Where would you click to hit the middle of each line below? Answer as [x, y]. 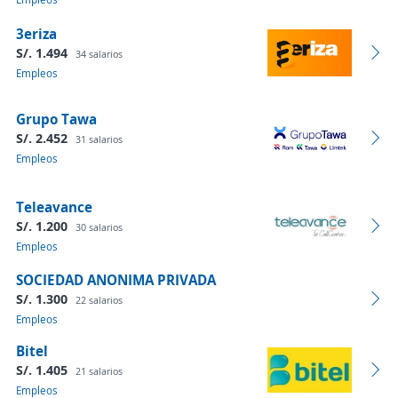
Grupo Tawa [56, 119]
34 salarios [99, 54]
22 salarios [99, 300]
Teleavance [54, 207]
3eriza [36, 34]
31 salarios [99, 139]
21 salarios [99, 371]
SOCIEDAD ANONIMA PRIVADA [116, 280]
